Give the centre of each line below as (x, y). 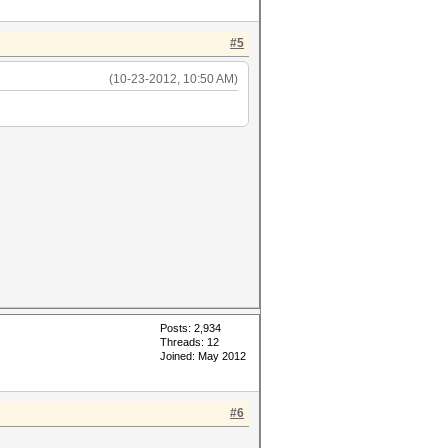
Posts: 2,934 (190, 328)
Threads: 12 (189, 342)
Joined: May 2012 (203, 356)
